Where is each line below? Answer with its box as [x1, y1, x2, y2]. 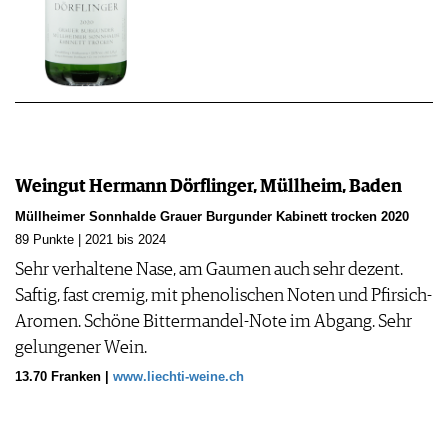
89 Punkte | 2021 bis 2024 [15, 232, 166, 247]
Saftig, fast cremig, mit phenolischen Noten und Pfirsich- [15, 286, 432, 305]
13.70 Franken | [15, 369, 113, 384]
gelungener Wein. [15, 338, 147, 357]
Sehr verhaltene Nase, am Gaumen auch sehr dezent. [15, 260, 403, 279]
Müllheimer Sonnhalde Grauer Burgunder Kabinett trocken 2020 [15, 209, 409, 224]
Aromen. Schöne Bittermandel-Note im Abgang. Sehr [15, 312, 412, 331]
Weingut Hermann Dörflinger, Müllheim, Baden [15, 177, 402, 196]
